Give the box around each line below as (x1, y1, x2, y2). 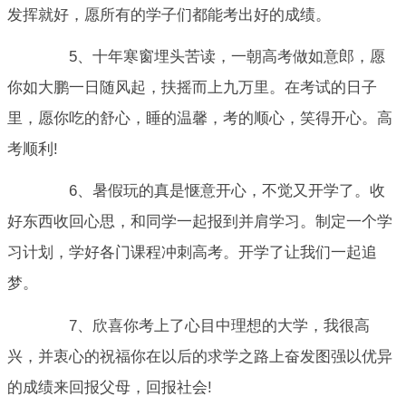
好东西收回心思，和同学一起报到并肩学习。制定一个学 (7, 213, 392, 231)
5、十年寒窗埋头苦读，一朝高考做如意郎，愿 (38, 47, 385, 65)
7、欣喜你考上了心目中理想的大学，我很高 (38, 316, 370, 334)
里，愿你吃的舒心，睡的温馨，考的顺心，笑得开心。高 (7, 109, 392, 127)
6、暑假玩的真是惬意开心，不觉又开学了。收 (38, 182, 385, 200)
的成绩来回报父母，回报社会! (7, 378, 212, 396)
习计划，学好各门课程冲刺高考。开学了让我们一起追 (7, 244, 377, 262)
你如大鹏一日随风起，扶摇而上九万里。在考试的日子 (7, 78, 377, 96)
